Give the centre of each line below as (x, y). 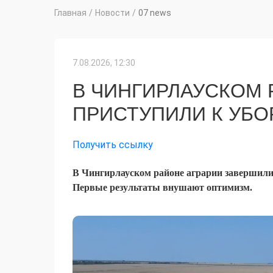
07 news (155, 13)
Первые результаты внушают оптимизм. (162, 188)
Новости (112, 13)
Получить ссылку (113, 145)
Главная (70, 13)
